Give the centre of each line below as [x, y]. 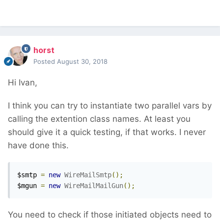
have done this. [38, 146]
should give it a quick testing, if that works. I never [107, 132]
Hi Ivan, [23, 83]
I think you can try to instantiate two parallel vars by [110, 106]
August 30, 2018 [82, 62]
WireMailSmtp [88, 175]
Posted [45, 62]
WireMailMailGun [94, 186]
